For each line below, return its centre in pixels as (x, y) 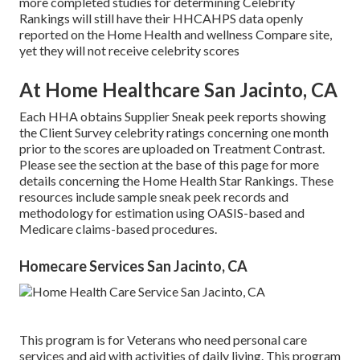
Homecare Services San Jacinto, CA (133, 266)
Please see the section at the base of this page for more (169, 164)
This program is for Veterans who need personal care (163, 339)
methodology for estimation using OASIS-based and (162, 212)
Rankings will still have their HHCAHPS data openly (161, 18)
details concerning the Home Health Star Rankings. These (176, 180)
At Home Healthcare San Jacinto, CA (178, 89)
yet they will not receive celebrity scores (129, 50)
